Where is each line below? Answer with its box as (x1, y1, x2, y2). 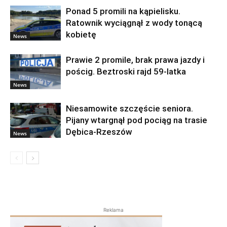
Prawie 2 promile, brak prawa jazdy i (66, 55, 205, 65)
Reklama (103, 207, 124, 213)
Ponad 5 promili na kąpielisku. (66, 6, 180, 17)
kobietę (66, 29, 96, 40)
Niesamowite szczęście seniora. (66, 103, 193, 114)
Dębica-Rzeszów (66, 127, 132, 137)
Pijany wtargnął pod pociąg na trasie (66, 115, 207, 126)
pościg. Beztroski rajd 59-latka (66, 66, 186, 77)
